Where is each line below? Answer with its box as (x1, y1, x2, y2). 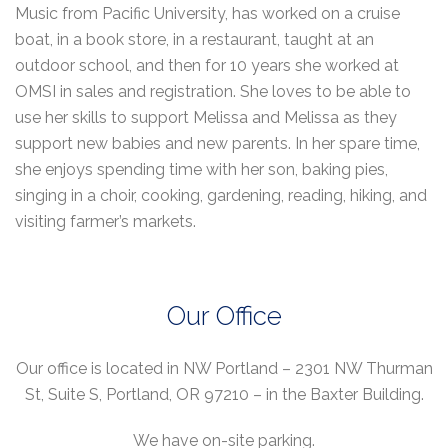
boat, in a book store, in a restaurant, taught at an (15, 30, 374, 49)
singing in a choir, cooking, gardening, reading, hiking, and (15, 186, 427, 205)
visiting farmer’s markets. (15, 212, 196, 231)
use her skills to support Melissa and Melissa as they (15, 108, 397, 127)
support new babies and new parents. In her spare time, (15, 134, 420, 153)
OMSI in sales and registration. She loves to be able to (15, 82, 411, 101)
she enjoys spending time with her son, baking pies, (15, 160, 388, 179)
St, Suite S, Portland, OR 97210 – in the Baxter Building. (24, 385, 424, 404)
